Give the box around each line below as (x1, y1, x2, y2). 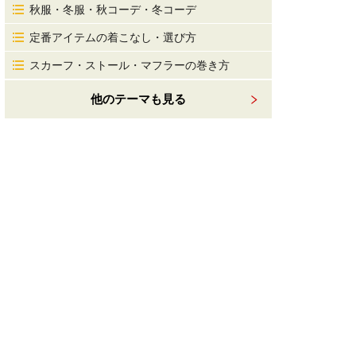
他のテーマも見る (91, 92, 186, 106)
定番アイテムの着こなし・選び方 (29, 31, 196, 44)
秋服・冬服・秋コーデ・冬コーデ (29, 3, 196, 16)
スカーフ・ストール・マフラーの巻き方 (29, 59, 230, 72)
